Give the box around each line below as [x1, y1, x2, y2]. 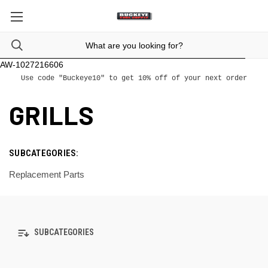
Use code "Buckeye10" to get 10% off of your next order [21, 74, 247, 83]
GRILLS [9, 100, 95, 130]
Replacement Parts [9, 169, 84, 179]
